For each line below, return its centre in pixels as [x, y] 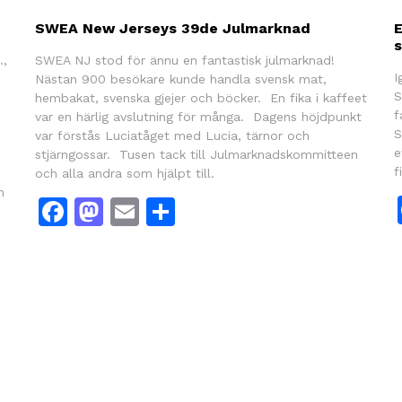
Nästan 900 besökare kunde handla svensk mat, [180, 79]
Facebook [133, 211]
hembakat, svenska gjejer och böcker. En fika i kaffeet [201, 97]
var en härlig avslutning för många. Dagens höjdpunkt [198, 116]
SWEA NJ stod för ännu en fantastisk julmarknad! [184, 60]
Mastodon [171, 211]
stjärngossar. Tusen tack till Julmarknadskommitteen [196, 154]
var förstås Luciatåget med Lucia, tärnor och [172, 135]
